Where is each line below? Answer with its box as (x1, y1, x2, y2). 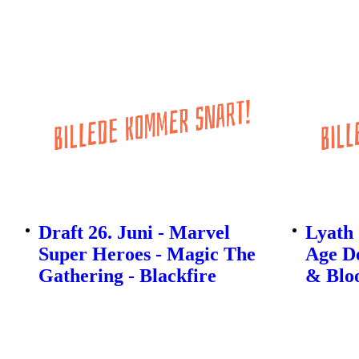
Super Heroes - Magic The (38, 244, 256, 265)
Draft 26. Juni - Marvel (38, 222, 230, 244)
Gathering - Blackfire (38, 265, 216, 287)
